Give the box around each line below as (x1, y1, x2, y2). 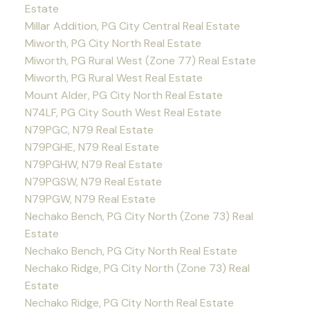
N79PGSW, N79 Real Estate (24, 174, 162, 189)
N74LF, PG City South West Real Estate (24, 104, 221, 120)
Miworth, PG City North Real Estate (24, 35, 201, 51)
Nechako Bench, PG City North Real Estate (24, 243, 237, 258)
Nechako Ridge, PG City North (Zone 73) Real (24, 260, 250, 275)
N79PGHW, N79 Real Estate (24, 156, 163, 172)
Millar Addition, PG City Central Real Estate (24, 18, 240, 33)
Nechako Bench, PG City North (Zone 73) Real (24, 208, 253, 224)
